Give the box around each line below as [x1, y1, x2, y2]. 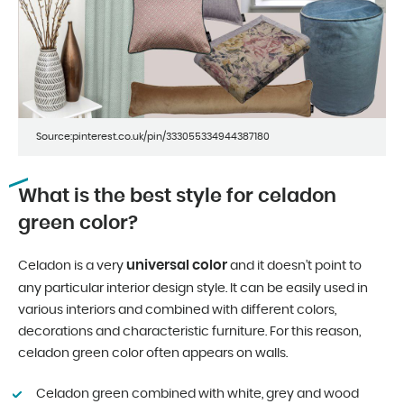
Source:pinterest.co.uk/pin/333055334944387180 [36, 131, 270, 142]
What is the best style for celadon [18, 186, 336, 206]
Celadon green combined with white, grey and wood [36, 387, 359, 400]
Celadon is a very [18, 259, 126, 272]
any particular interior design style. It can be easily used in [18, 281, 368, 295]
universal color [126, 258, 227, 272]
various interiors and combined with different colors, [18, 303, 336, 317]
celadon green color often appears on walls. [18, 346, 288, 360]
